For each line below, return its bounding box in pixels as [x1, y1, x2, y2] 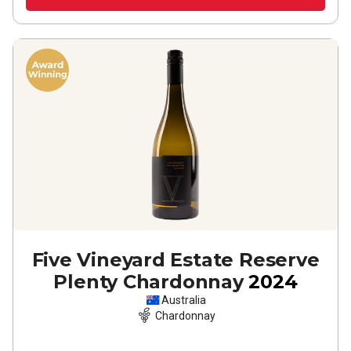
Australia [161, 294, 206, 306]
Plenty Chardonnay [53, 270, 244, 293]
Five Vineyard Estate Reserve [31, 248, 320, 271]
